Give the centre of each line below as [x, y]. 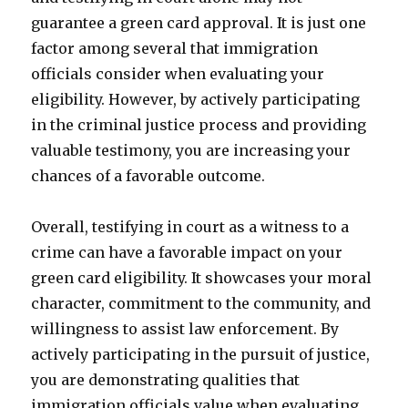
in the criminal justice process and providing [199, 125]
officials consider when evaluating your [178, 74]
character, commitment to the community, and [201, 303]
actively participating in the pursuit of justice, [201, 354]
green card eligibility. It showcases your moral [202, 278]
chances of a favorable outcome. [148, 176]
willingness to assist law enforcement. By [185, 329]
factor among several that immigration [175, 48]
